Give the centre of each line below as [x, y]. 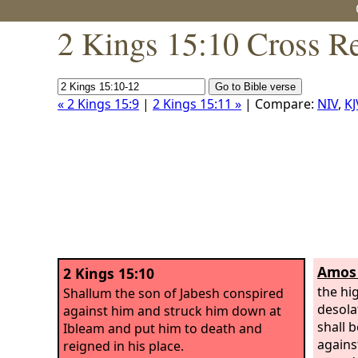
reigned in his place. [123, 346]
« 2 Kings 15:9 [98, 104]
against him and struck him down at [172, 310]
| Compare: [279, 104]
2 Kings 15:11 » [197, 104]
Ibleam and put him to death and [163, 328]
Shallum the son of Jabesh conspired [173, 293]
